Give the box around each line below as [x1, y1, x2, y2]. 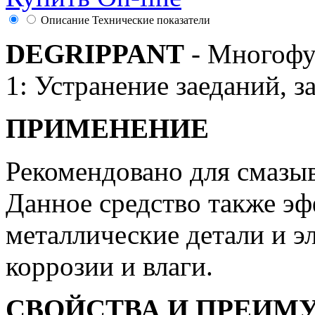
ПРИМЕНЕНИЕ [6, 112, 209, 143]
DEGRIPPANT [6, 38, 184, 69]
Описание [41, 13, 89, 26]
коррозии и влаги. [6, 250, 213, 281]
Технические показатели [92, 13, 210, 26]
